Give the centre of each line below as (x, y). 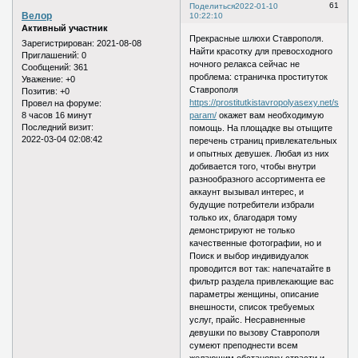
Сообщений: (46, 68)
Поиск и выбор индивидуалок (249, 256)
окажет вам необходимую (270, 115)
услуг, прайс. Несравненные (248, 320)
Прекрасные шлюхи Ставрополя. (257, 39)
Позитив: (40, 91)
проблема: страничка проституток (259, 77)
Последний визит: (58, 127)
